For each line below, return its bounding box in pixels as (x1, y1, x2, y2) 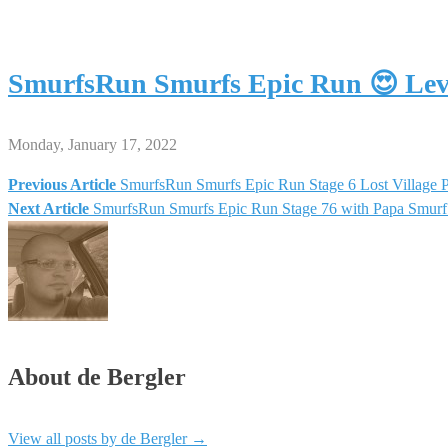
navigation (7, 225, 152, 262)
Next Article (8, 199, 89, 217)
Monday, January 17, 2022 (8, 135, 177, 153)
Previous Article (8, 175, 116, 193)
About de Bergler (8, 364, 186, 391)
